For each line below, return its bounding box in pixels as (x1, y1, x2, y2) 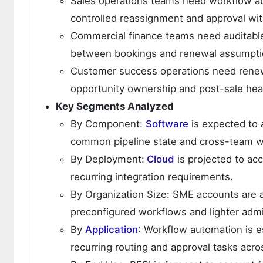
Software (146, 118, 188, 130)
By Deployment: (70, 153, 144, 166)
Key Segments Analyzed (56, 100, 174, 113)
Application (85, 224, 138, 236)
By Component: (70, 118, 146, 130)
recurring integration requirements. (70, 171, 233, 183)
